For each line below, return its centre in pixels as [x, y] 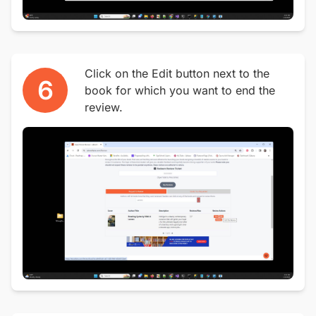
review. [104, 107]
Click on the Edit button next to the [177, 73]
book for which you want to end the [180, 90]
